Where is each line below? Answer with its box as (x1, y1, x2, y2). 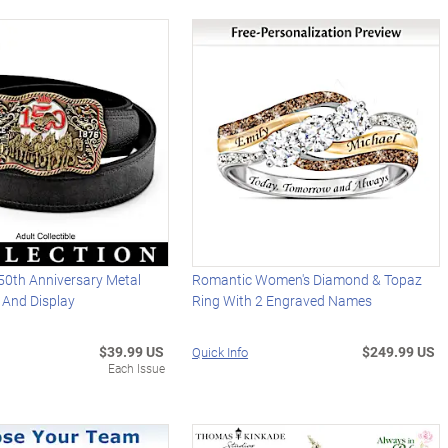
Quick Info (192, 343, 249, 362)
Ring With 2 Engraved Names (192, 291, 373, 311)
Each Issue (108, 360, 166, 377)
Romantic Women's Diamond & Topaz (192, 270, 423, 290)
